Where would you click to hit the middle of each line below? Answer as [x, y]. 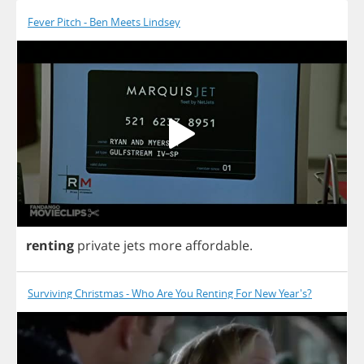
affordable [217, 245]
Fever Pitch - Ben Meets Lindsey [104, 22]
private [99, 245]
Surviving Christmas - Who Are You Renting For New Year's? [170, 293]
